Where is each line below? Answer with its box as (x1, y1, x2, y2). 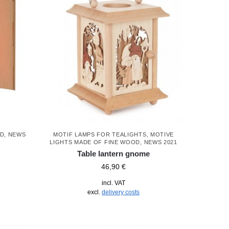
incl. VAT (102, 179, 126, 187)
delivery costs (102, 188, 140, 196)
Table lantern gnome (77, 149, 150, 158)
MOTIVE (150, 131, 174, 138)
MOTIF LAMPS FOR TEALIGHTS (53, 131, 147, 138)
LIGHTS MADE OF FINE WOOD (50, 139, 141, 145)
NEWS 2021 (144, 139, 177, 145)
